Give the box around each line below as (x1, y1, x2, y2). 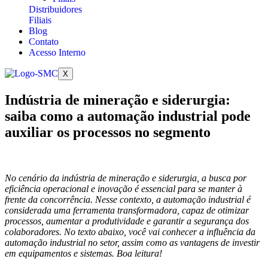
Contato (29, 36, 59, 47)
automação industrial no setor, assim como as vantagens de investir (5, 237, 260, 248)
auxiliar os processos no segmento (5, 124, 211, 140)
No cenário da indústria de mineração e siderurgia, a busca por (5, 172, 246, 183)
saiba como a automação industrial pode (5, 108, 251, 124)
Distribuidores (29, 4, 82, 14)
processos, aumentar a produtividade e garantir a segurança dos (5, 215, 249, 226)
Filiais (29, 15, 51, 25)
